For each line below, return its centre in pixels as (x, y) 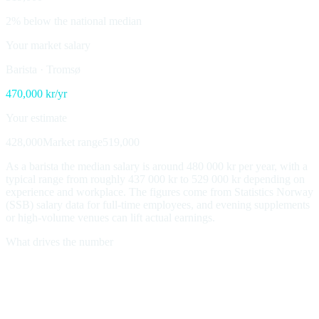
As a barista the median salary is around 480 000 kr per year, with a (157, 166)
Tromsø (63, 69)
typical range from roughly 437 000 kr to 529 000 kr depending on (155, 179)
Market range (73, 142)
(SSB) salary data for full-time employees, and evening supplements (158, 204)
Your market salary (48, 45)
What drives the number (59, 241)
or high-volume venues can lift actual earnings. (110, 217)
